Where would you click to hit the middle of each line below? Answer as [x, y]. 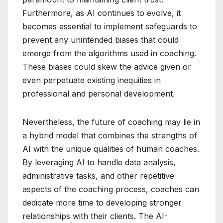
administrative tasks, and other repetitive [98, 176]
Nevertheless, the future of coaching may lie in [111, 122]
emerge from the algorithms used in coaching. [109, 54]
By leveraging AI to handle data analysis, [99, 163]
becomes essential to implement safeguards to [110, 27]
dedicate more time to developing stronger [102, 203]
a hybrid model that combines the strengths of [110, 136]
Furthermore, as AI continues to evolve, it [102, 13]
